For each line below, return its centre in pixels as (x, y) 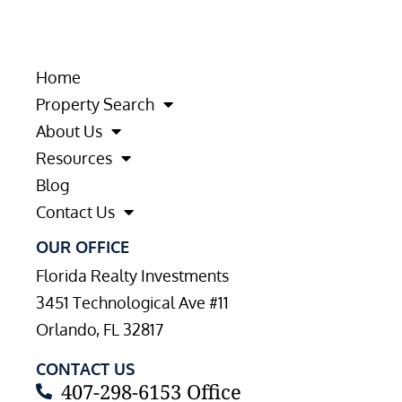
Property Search (95, 104)
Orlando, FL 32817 (100, 329)
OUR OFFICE (83, 247)
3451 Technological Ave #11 (132, 302)
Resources (74, 158)
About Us (69, 131)
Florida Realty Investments (132, 275)
